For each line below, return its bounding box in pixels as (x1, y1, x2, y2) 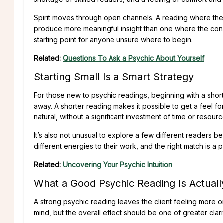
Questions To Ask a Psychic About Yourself (63, 53, 204, 62)
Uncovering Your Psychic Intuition (63, 160, 172, 169)
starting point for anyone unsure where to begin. (34, 35, 193, 44)
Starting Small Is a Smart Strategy (34, 70, 194, 83)
